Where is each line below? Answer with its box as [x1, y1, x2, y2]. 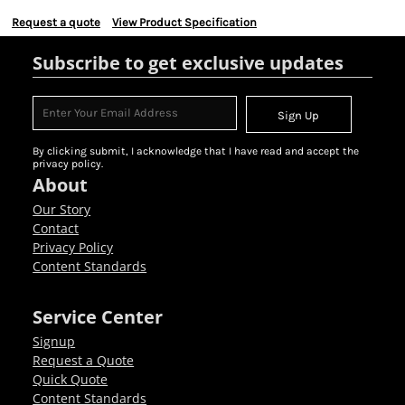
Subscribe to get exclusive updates [33, 51, 344, 75]
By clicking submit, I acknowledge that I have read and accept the [33, 145, 360, 157]
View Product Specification [112, 15, 257, 29]
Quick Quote [33, 371, 108, 388]
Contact [33, 220, 80, 237]
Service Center [33, 305, 164, 329]
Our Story [33, 201, 91, 218]
